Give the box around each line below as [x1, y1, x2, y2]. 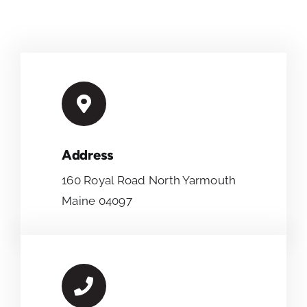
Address [62, 147, 114, 164]
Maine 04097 [62, 194, 132, 208]
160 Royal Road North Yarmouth [62, 173, 236, 188]
